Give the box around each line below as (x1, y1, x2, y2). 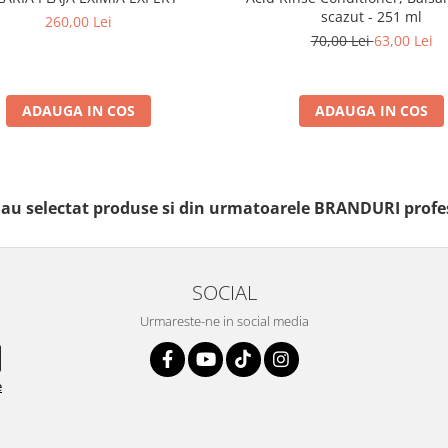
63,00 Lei (373, 30, 433, 50)
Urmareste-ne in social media (139, 311, 309, 330)
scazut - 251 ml (321, 6, 422, 26)
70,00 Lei (310, 30, 374, 50)
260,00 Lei (45, 11, 112, 31)
